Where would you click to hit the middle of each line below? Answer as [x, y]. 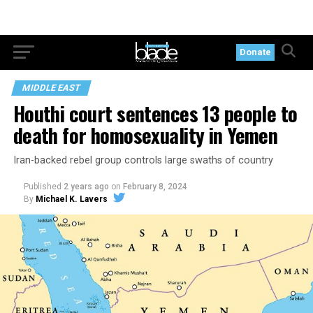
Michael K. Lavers [71, 199]
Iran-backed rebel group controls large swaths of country [143, 160]
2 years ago [86, 187]
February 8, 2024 [155, 187]
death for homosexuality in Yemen [145, 135]
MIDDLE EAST [51, 88]
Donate [256, 52]
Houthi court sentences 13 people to [155, 113]
